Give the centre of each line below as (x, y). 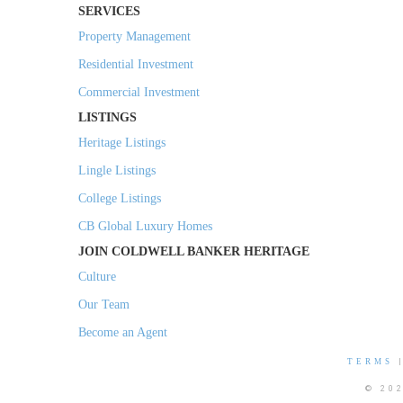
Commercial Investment (139, 93)
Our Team (104, 305)
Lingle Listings (117, 171)
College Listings (120, 199)
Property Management (134, 37)
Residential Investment (136, 65)
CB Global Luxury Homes (145, 227)
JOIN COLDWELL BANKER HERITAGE (194, 252)
